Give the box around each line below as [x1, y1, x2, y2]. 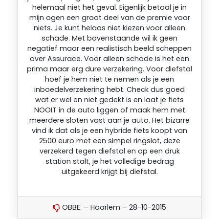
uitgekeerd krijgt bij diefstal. [61, 166, 158, 176]
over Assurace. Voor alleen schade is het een [30, 53, 189, 64]
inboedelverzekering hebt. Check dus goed [34, 84, 185, 94]
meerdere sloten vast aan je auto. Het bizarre [29, 115, 190, 125]
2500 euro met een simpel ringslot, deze [39, 135, 180, 146]
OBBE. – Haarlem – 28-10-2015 [60, 202, 166, 213]
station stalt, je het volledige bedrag [45, 156, 174, 166]
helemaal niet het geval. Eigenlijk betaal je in [32, 2, 187, 12]
